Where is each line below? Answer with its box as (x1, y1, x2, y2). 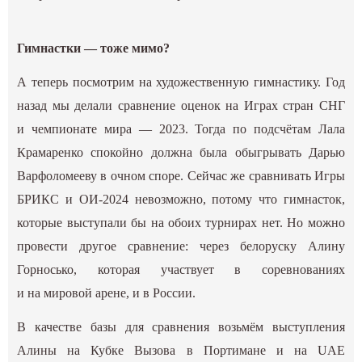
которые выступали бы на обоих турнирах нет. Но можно (17, 216, 345, 230)
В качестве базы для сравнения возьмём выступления (17, 320, 345, 335)
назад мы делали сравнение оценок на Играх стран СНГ (17, 99, 345, 113)
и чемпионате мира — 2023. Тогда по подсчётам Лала (17, 122, 345, 137)
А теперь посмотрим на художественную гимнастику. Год (17, 75, 345, 90)
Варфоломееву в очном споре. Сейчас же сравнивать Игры (17, 169, 345, 183)
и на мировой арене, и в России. (17, 286, 196, 301)
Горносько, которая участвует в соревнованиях (17, 263, 345, 277)
